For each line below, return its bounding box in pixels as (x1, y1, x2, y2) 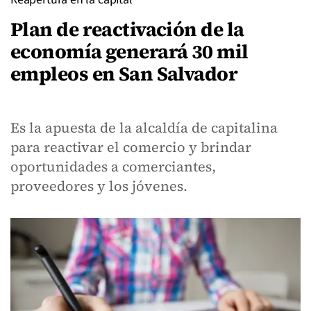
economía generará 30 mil (10, 38, 249, 65)
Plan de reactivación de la (10, 16, 244, 42)
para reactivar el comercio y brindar (10, 137, 251, 157)
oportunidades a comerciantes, (10, 157, 216, 176)
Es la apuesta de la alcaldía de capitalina (10, 118, 278, 137)
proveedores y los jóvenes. (10, 176, 191, 196)
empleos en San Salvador (10, 60, 238, 87)
